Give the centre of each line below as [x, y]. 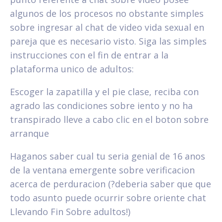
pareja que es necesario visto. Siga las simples [108, 41]
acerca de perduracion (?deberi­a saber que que [111, 184]
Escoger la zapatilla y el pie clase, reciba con [104, 91]
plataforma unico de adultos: [72, 69]
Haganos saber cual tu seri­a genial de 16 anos [108, 156]
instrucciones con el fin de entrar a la [89, 55]
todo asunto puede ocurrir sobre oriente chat [108, 197]
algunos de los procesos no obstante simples [107, 13]
